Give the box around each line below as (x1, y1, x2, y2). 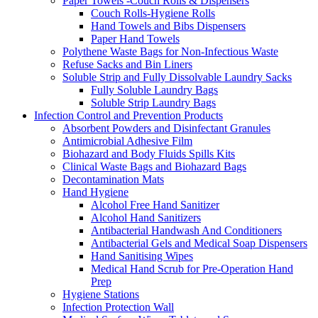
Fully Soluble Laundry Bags (91, 84, 218, 97)
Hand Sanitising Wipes (91, 250, 193, 263)
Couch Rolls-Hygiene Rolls (91, 7, 215, 20)
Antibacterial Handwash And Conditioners (91, 224, 282, 237)
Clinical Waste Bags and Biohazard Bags (62, 160, 246, 173)
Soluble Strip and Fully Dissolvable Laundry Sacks (62, 71, 292, 84)
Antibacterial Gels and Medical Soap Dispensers (91, 237, 307, 250)
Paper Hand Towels (91, 33, 180, 45)
